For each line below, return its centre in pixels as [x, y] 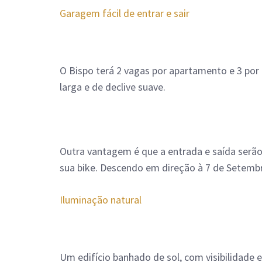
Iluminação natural [101, 200]
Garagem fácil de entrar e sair [125, 13]
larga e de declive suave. [114, 87]
